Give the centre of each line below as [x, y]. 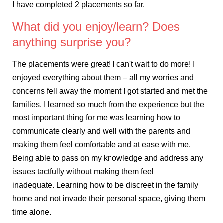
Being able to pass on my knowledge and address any [108, 158]
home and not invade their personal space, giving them [109, 199]
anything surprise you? [72, 42]
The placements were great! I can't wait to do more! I [104, 64]
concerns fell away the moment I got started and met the [110, 91]
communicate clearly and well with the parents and [101, 131]
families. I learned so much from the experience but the [108, 105]
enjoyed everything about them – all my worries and [103, 78]
